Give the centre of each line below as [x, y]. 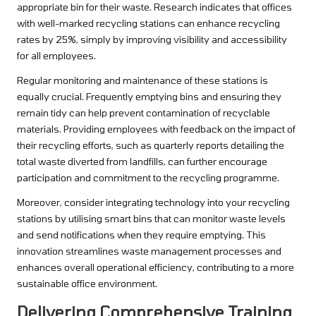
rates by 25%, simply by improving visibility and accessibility [152, 39]
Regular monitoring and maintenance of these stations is [142, 80]
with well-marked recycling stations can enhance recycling [148, 23]
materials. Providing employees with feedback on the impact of [156, 128]
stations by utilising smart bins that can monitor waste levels [151, 218]
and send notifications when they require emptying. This [141, 234]
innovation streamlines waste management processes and [149, 250]
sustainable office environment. [87, 283]
